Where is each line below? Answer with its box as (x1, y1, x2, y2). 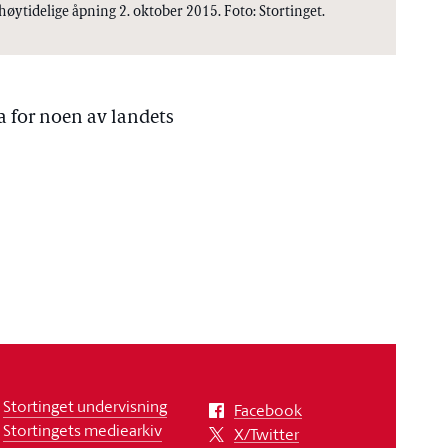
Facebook (234, 398, 303, 421)
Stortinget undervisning (2, 394, 167, 417)
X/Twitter (234, 422, 300, 445)
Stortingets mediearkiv (2, 418, 162, 441)
